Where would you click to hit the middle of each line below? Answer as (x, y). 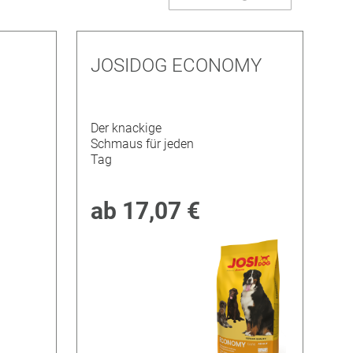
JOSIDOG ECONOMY (176, 65)
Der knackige (126, 128)
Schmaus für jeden (142, 144)
